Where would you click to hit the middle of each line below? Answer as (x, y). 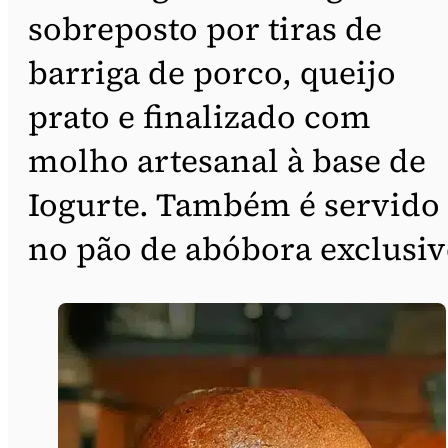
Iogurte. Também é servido (234, 204)
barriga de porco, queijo (212, 72)
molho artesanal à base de (227, 160)
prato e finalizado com (199, 116)
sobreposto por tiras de (205, 28)
